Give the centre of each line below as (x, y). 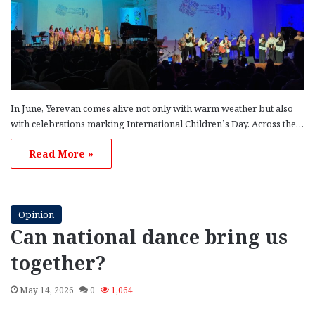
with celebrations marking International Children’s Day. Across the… (157, 124)
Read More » (61, 154)
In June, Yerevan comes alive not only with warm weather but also (152, 109)
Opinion (36, 215)
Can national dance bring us (149, 237)
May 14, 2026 (47, 290)
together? (58, 263)
